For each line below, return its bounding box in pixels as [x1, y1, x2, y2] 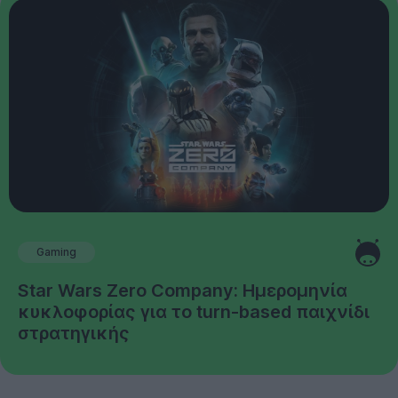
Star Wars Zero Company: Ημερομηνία [18, 279, 347, 301]
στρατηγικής [18, 322, 130, 344]
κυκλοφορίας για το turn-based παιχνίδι [18, 300, 370, 322]
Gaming [36, 245, 76, 259]
